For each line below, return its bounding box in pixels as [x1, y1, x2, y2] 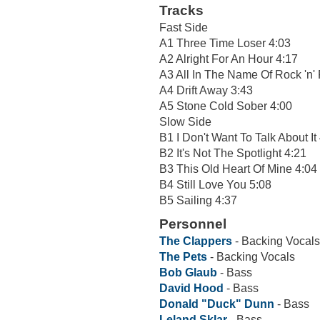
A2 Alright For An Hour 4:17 [159, 52, 298, 65]
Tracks [159, 2, 204, 18]
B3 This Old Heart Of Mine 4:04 [159, 162, 317, 175]
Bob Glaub [159, 266, 217, 279]
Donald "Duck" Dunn [159, 298, 274, 311]
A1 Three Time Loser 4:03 [159, 36, 291, 49]
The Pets [159, 251, 207, 264]
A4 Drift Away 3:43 [159, 84, 253, 96]
